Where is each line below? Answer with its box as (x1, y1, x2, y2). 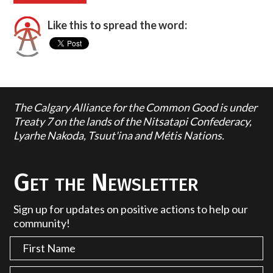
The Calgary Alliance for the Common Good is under (13, 100, 258, 114)
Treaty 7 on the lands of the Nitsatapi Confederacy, (13, 114, 252, 128)
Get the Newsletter (13, 167, 199, 197)
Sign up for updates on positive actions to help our (13, 202, 249, 216)
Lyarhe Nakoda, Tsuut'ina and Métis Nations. (13, 128, 225, 142)
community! (13, 216, 71, 230)
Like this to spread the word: (48, 18, 188, 32)
